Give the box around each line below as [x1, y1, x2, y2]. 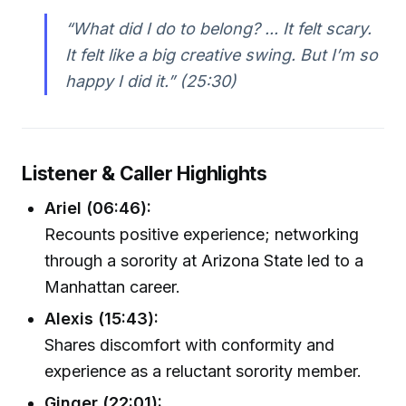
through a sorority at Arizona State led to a [44, 250, 364, 270]
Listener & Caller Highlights [22, 161, 268, 186]
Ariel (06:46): [44, 198, 152, 217]
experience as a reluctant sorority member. [44, 362, 362, 382]
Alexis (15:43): [44, 309, 159, 329]
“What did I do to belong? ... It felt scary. [64, 18, 372, 38]
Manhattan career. [44, 276, 181, 296]
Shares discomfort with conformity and [44, 335, 335, 355]
